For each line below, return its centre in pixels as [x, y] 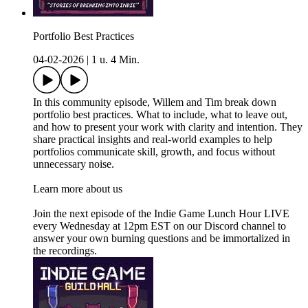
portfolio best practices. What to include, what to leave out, [160, 115]
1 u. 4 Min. [115, 60]
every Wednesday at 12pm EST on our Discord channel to [159, 226]
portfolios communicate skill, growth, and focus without [154, 152]
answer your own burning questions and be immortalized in [162, 239]
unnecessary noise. [74, 164]
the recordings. [65, 251]
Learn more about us [78, 189]
